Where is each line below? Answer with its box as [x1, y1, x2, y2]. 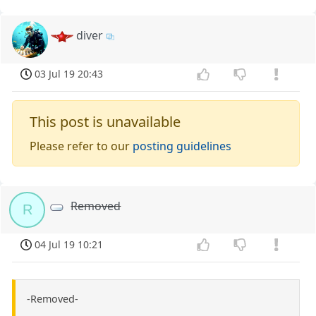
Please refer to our [30, 138, 133, 154]
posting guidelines [133, 138, 232, 154]
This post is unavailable [30, 112, 181, 132]
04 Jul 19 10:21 [35, 238, 104, 252]
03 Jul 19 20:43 [35, 67, 104, 81]
